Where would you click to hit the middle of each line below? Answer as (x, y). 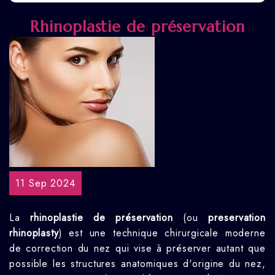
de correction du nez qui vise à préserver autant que (137, 248)
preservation (237, 218)
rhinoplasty (34, 233)
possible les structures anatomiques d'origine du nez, (137, 264)
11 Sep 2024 (45, 183)
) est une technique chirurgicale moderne (162, 233)
